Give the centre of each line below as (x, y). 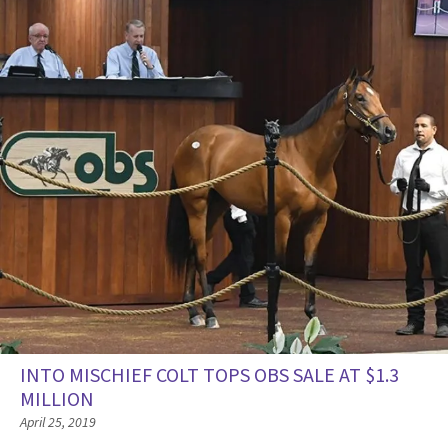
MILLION (57, 399)
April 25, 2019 (58, 422)
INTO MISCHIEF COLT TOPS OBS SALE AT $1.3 (209, 375)
